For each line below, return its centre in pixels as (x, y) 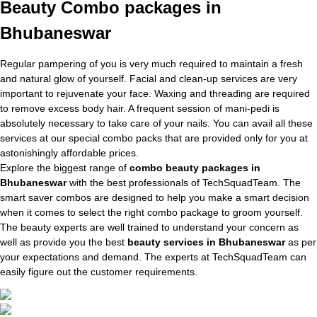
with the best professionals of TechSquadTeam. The (184, 183)
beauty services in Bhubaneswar (206, 242)
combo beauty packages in (195, 168)
